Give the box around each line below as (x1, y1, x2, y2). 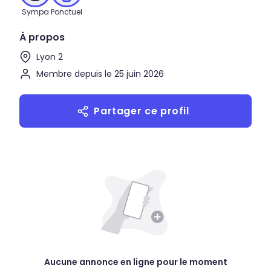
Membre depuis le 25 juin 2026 (36, 68, 164, 80)
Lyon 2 (36, 51, 63, 63)
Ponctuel (51, 7, 82, 17)
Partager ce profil (94, 103, 189, 118)
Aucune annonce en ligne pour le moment (44, 256, 227, 268)
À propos (19, 30, 65, 44)
